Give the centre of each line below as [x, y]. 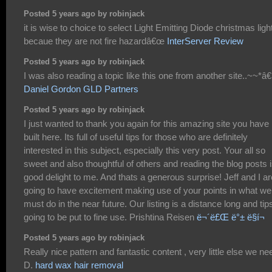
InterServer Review [205, 41]
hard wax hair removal [79, 265]
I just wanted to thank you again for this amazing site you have [146, 124]
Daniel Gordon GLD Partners [81, 89]
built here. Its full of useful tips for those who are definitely [136, 137]
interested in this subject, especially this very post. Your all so [144, 151]
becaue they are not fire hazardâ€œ [95, 41]
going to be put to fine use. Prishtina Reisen [110, 217]
